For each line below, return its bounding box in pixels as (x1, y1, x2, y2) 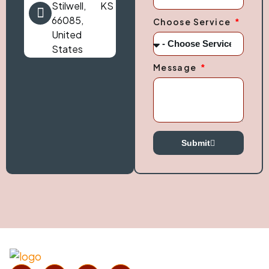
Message (153, 62, 199, 73)
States (52, 43, 83, 56)
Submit (181, 138, 211, 148)
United (52, 28, 82, 41)
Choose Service (153, 16, 233, 27)
